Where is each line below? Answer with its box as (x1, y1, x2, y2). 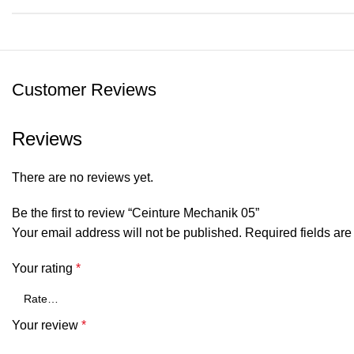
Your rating (12, 262, 76, 275)
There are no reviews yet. (12, 171, 153, 184)
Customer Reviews (12, 80, 156, 100)
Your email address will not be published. (12, 226, 242, 239)
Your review (12, 318, 81, 332)
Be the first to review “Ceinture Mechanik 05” (12, 206, 259, 220)
